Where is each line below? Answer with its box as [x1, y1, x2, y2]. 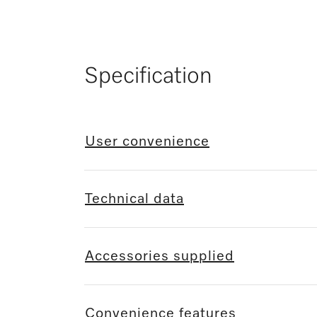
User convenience [85, 134, 209, 149]
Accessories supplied [85, 249, 234, 264]
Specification [84, 65, 212, 88]
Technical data [85, 192, 184, 207]
